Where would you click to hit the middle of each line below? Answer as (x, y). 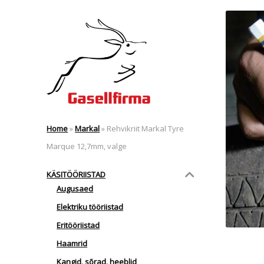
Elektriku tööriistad (90, 207)
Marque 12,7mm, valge (87, 146)
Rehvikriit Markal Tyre (145, 129)
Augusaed (75, 189)
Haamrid (72, 244)
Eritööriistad (78, 225)
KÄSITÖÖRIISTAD (76, 174)
